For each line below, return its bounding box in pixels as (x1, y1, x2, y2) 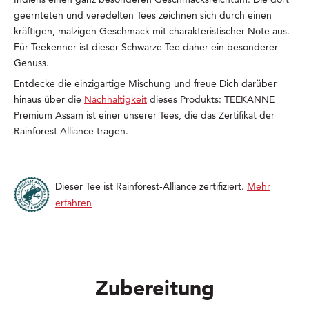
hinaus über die (14, 93, 84, 106)
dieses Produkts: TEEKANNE (147, 93, 275, 106)
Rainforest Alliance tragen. (14, 125, 128, 138)
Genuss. (14, 57, 49, 70)
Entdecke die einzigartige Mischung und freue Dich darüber (14, 77, 277, 90)
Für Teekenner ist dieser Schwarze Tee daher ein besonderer (14, 41, 278, 54)
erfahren (55, 197, 92, 210)
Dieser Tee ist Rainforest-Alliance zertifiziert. (55, 180, 247, 193)
